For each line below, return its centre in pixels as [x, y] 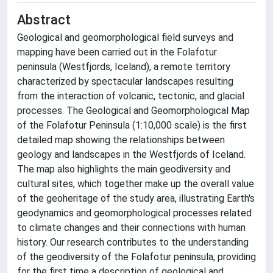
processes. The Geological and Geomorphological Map [133, 111]
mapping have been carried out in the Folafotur [117, 52]
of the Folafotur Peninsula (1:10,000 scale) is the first [132, 125]
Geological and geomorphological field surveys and [125, 37]
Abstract [44, 20]
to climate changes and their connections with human [131, 228]
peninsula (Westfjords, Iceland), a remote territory [124, 67]
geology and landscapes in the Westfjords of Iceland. [131, 154]
